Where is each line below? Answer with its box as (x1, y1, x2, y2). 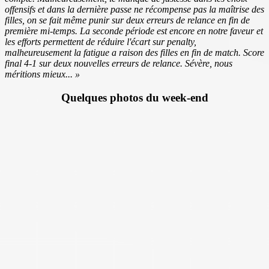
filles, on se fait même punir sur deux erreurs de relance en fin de (5, 15, 250, 26)
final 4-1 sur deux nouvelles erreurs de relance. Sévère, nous (5, 58, 232, 69)
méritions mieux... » (5, 69, 80, 80)
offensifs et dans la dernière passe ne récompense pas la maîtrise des (5, 4, 264, 15)
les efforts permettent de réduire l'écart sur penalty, (5, 37, 196, 47)
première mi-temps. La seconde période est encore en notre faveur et (5, 26, 263, 37)
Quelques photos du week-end (61, 91, 208, 104)
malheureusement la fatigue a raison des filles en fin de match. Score (5, 47, 264, 58)
